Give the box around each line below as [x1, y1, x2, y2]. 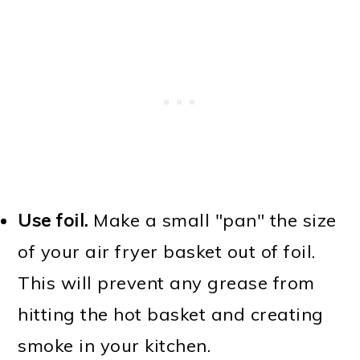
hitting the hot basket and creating [18, 302, 324, 325]
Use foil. [18, 208, 88, 231]
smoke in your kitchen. [18, 333, 211, 357]
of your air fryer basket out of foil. [18, 239, 316, 263]
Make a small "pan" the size [88, 208, 337, 231]
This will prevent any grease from [18, 271, 315, 294]
